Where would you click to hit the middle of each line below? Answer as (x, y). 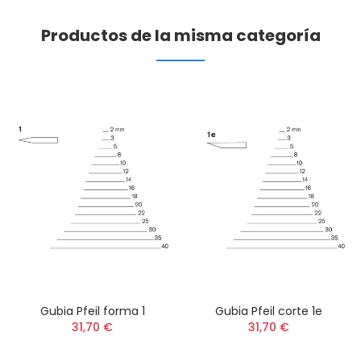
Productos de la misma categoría (180, 36)
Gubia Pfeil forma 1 (92, 311)
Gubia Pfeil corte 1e (269, 311)
